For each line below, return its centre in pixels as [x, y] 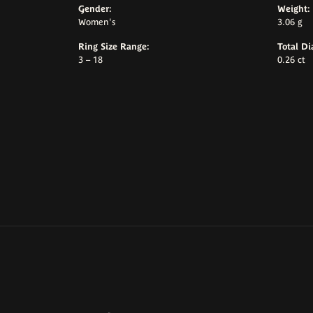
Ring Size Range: [114, 47]
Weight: [294, 9]
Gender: [95, 9]
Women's [97, 22]
